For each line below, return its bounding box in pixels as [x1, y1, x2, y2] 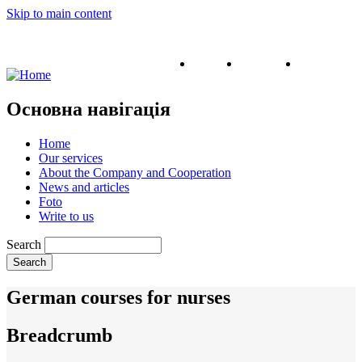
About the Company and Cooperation [39, 165, 231, 179]
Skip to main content [6, 6, 112, 20]
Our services [39, 150, 103, 165]
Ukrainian [240, 57, 291, 70]
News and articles [39, 179, 129, 194]
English [193, 57, 232, 70]
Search [6, 237, 41, 251]
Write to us [39, 208, 94, 223]
